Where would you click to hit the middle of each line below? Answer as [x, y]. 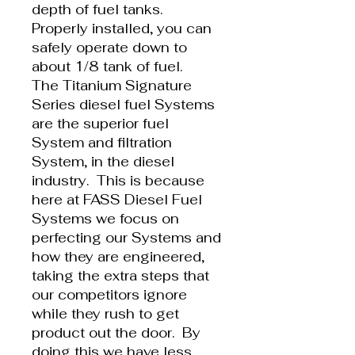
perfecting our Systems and [126, 237]
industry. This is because [118, 180]
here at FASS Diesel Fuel [117, 199]
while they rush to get [105, 313]
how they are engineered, [118, 256]
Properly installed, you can [122, 28]
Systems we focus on [105, 218]
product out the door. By [116, 332]
